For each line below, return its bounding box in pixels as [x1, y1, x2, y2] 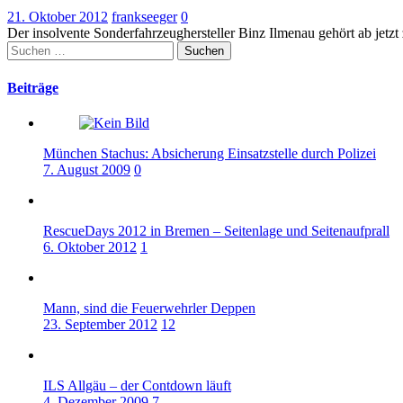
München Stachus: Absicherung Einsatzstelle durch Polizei [43, 145, 376, 161]
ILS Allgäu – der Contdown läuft [43, 377, 231, 393]
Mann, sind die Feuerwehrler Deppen [43, 300, 255, 316]
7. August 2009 [43, 161, 130, 177]
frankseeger [112, 9, 177, 25]
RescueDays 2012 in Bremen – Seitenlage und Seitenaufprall [43, 222, 390, 238]
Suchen [6, 40, 49, 57]
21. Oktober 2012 [7, 9, 108, 25]
